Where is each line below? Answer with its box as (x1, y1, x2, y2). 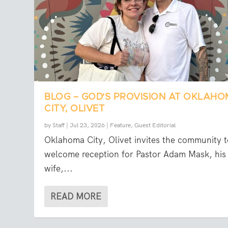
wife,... (44, 162, 73, 174)
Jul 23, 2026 (70, 121, 105, 129)
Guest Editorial (134, 121, 176, 129)
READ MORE (50, 190, 102, 202)
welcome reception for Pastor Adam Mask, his (44, 148, 226, 160)
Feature (110, 121, 131, 129)
